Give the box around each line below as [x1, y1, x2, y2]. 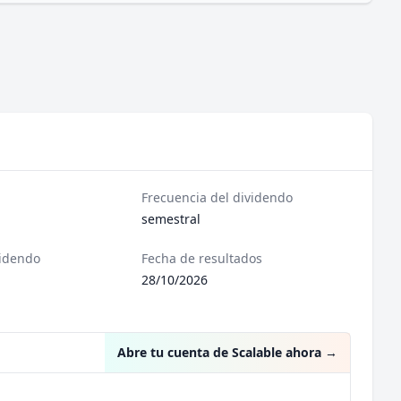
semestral [141, 210, 201, 227]
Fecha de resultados [141, 250, 263, 267]
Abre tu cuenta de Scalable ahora [117, 344, 321, 361]
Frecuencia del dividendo [141, 189, 294, 206]
